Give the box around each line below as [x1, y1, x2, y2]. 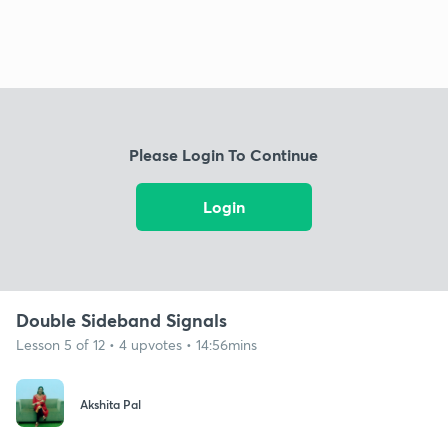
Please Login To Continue [129, 144, 319, 166]
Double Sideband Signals [16, 307, 227, 332]
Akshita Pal [80, 396, 141, 413]
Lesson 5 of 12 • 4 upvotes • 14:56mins [16, 334, 257, 354]
